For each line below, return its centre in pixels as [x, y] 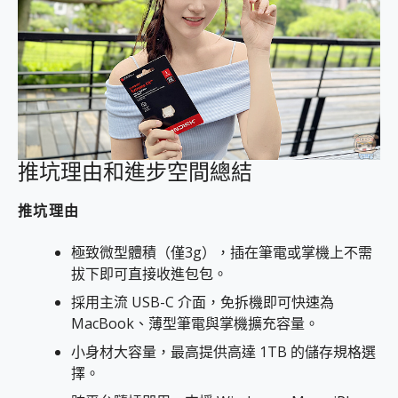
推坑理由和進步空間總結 [135, 173]
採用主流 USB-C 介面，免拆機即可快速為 [203, 302]
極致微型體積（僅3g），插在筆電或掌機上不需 [222, 253]
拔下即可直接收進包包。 [149, 274]
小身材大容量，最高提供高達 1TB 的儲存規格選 [223, 352]
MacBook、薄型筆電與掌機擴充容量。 [195, 324]
